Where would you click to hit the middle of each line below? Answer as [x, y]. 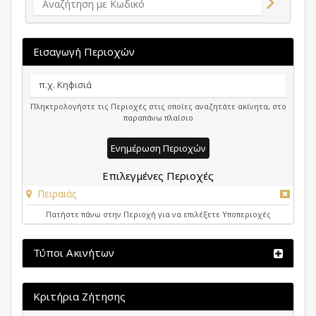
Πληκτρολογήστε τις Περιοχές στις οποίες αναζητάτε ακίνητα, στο [158, 106]
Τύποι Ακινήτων [74, 253]
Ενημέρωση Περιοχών [158, 148]
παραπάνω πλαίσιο [158, 117]
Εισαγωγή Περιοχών [84, 51]
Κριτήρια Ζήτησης [79, 296]
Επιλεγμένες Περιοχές [158, 176]
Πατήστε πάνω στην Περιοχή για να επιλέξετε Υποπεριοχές [158, 214]
